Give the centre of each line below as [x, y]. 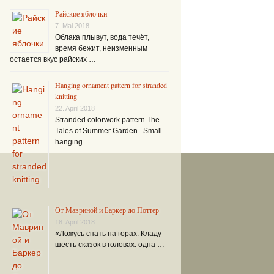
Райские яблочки [81, 13]
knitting [66, 96]
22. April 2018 [75, 108]
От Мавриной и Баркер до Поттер [107, 209]
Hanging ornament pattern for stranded [111, 85]
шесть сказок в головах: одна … [110, 244]
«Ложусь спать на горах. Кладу [108, 233]
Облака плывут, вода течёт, [102, 37]
